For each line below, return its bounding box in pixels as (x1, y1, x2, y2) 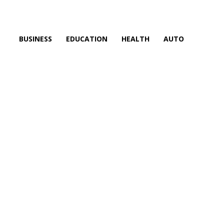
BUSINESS (19, 34, 52, 43)
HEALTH (121, 34, 149, 43)
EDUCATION (66, 34, 107, 43)
